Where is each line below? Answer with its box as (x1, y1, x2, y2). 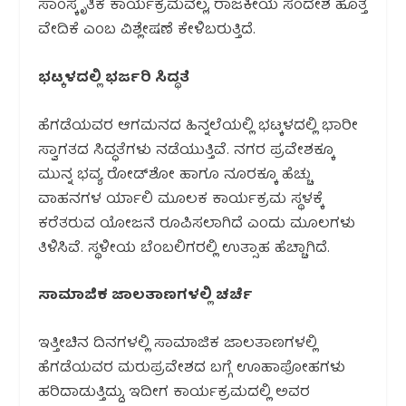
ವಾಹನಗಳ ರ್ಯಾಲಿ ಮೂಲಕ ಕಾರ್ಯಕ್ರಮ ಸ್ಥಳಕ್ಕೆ (38, 187, 324, 213)
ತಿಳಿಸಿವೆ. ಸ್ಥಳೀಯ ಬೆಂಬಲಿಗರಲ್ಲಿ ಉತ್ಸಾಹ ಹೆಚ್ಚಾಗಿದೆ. (38, 236, 331, 262)
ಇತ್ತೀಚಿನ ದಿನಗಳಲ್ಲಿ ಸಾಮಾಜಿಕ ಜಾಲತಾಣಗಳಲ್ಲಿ (38, 331, 318, 357)
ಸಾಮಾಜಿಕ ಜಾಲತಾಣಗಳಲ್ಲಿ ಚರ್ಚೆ (38, 284, 254, 310)
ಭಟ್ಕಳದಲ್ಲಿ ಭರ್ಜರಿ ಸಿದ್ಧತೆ (38, 65, 190, 92)
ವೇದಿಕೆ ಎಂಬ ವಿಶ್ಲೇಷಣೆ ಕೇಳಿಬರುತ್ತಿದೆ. (38, 18, 256, 44)
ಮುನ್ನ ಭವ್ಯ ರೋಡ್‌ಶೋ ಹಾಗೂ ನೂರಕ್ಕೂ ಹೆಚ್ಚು (38, 162, 313, 188)
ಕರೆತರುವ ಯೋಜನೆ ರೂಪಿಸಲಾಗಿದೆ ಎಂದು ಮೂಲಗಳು (38, 211, 356, 237)
